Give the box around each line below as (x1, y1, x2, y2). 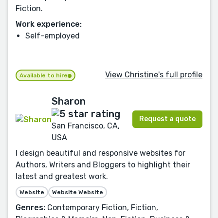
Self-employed (25, 31, 80, 40)
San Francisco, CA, (52, 121, 120, 130)
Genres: (16, 202, 45, 212)
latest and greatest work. (16, 171, 108, 181)
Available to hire (19, 72, 68, 79)
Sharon (52, 95, 86, 107)
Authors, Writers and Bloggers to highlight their (16, 160, 190, 169)
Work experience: (16, 19, 82, 29)
